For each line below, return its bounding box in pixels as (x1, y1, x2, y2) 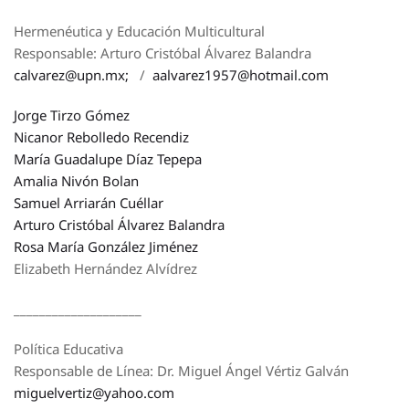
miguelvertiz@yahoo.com (14, 383, 174, 402)
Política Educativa (14, 340, 123, 358)
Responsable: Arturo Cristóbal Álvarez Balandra (14, 44, 311, 62)
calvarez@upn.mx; (14, 66, 129, 84)
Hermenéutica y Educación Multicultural (14, 22, 265, 40)
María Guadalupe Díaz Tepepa (14, 150, 202, 168)
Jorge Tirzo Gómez (14, 106, 130, 124)
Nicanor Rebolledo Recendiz (14, 128, 189, 146)
